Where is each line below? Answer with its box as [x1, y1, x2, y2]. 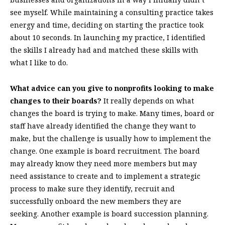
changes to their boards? [10, 95, 101, 105]
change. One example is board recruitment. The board [10, 146, 200, 156]
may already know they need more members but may [10, 158, 197, 168]
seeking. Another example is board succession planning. [10, 208, 208, 218]
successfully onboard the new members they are [10, 196, 181, 206]
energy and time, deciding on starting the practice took [10, 20, 203, 30]
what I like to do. [10, 57, 68, 67]
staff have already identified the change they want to [10, 121, 196, 131]
